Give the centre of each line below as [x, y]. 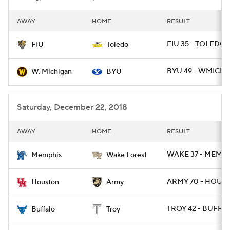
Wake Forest [127, 155]
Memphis [46, 155]
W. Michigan [52, 72]
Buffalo [43, 209]
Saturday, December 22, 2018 [72, 107]
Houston [45, 182]
